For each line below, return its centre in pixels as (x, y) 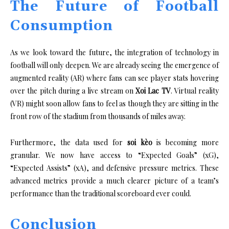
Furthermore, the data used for (69, 142)
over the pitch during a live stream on (73, 90)
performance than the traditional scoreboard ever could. (101, 193)
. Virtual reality (194, 90)
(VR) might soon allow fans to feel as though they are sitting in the (114, 103)
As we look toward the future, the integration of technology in (114, 52)
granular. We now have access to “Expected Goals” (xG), (114, 155)
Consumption (62, 26)
